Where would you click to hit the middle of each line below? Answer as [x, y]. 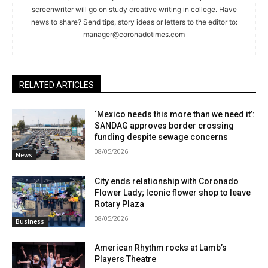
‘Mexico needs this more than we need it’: [175, 115]
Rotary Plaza [120, 204]
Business [30, 222]
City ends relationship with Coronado [167, 181]
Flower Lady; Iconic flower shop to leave [173, 192]
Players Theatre [126, 259]
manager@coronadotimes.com [134, 35]
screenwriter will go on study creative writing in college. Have [134, 10]
